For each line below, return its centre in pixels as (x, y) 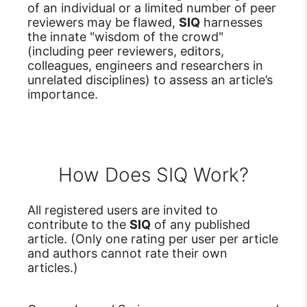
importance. (63, 94)
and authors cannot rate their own (127, 254)
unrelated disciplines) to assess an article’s (150, 79)
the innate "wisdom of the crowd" (125, 36)
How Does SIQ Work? (153, 175)
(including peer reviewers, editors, (126, 51)
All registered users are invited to (123, 210)
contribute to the (78, 225)
